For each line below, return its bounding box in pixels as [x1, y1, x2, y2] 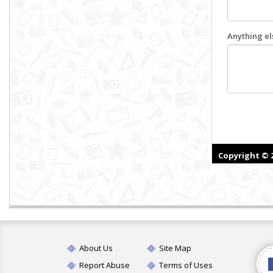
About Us [77, 243, 113, 253]
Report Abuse [77, 260, 130, 271]
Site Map [157, 243, 192, 253]
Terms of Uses [157, 260, 213, 271]
